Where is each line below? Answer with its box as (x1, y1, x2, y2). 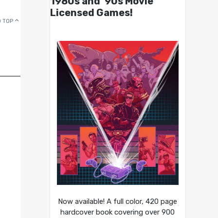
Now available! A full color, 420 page (58, 197, 178, 206)
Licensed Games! (50, 7, 133, 19)
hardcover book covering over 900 (60, 207, 175, 217)
